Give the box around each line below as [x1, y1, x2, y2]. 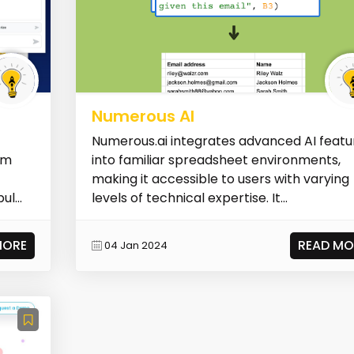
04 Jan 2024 [104, 238, 168, 254]
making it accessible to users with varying [92, 169, 350, 188]
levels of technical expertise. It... [92, 188, 288, 207]
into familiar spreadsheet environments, [92, 150, 341, 169]
